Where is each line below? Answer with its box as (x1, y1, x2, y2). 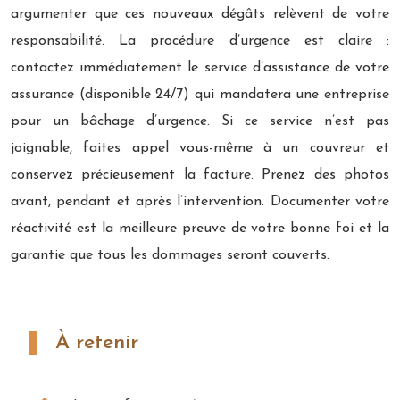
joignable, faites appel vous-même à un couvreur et (11, 140, 389, 155)
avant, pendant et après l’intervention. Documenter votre (11, 194, 389, 209)
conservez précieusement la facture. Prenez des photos (11, 167, 389, 182)
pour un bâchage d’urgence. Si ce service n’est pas (11, 113, 389, 129)
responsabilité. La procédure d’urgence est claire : (11, 33, 389, 48)
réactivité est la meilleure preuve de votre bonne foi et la (11, 221, 389, 236)
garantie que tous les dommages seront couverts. (11, 247, 329, 262)
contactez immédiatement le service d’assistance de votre (11, 60, 389, 75)
